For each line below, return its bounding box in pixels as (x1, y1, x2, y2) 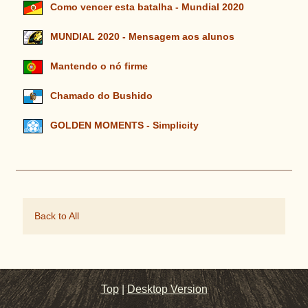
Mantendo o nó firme (49, 60, 148, 71)
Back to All (34, 210, 79, 221)
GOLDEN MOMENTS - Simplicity (49, 120, 199, 131)
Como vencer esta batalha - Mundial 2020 (49, 1, 244, 12)
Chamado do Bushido (49, 90, 153, 101)
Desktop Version (126, 283, 208, 295)
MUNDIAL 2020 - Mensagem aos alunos (49, 31, 234, 42)
